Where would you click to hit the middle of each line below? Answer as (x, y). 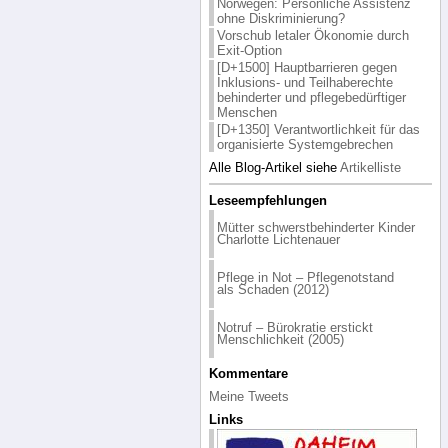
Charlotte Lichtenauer (278, 239)
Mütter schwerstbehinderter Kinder (315, 227)
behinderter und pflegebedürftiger (311, 97)
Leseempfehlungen (267, 200)
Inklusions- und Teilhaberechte (304, 82)
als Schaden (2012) (272, 289)
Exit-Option (249, 50)
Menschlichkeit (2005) (280, 339)
